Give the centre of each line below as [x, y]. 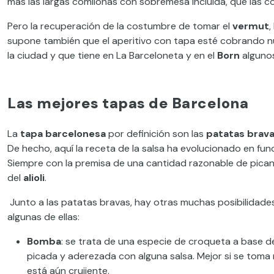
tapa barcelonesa [63, 134]
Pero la [23, 26]
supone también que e [57, 41]
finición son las [172, 134]
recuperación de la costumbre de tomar [130, 26]
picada [43, 256]
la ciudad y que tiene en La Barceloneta [95, 55]
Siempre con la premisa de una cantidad [97, 163]
